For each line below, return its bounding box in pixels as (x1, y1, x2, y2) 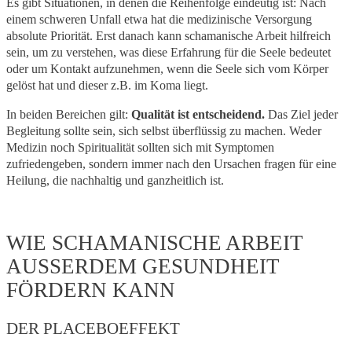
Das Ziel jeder (265, 107, 338, 121)
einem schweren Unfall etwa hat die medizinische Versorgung (6, 13, 312, 27)
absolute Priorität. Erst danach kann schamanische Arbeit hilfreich (6, 29, 331, 43)
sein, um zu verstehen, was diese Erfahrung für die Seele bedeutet (6, 46, 331, 60)
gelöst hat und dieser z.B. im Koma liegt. (6, 79, 208, 93)
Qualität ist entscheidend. (131, 107, 265, 121)
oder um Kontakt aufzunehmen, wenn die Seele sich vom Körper (6, 62, 328, 76)
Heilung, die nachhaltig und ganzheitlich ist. (6, 173, 224, 187)
